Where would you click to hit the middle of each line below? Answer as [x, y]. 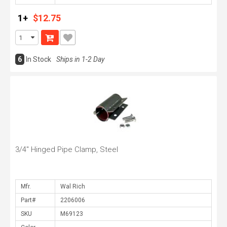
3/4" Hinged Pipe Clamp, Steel [67, 149]
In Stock [39, 59]
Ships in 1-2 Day [80, 59]
